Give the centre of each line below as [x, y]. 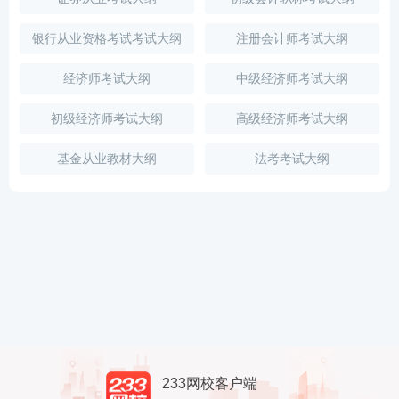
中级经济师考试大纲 [292, 78]
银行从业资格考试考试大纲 [106, 38]
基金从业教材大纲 [106, 159]
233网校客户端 [209, 383]
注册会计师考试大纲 [292, 38]
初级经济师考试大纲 [106, 118]
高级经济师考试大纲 [292, 118]
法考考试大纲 [292, 159]
